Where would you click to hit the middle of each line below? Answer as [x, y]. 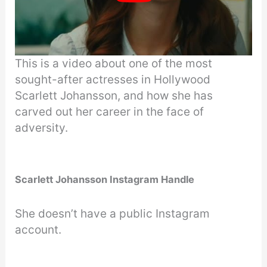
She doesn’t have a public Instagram [113, 214]
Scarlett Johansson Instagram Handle [106, 180]
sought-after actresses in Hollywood [113, 79]
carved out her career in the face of [110, 111]
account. [38, 230]
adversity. [42, 128]
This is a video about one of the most [114, 63]
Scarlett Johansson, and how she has [114, 95]
